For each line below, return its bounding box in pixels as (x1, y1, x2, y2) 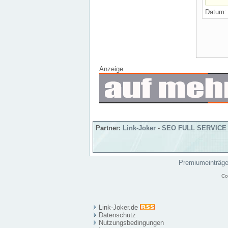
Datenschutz (99, 211, 136, 219)
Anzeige (99, 65, 123, 73)
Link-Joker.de (99, 204, 140, 211)
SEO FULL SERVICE (162, 124, 226, 132)
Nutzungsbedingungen (99, 219, 164, 226)
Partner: (96, 124, 121, 132)
